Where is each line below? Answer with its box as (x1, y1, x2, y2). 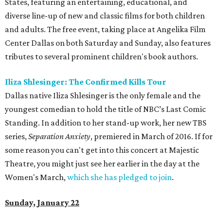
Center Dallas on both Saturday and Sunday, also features (5, 38, 211, 48)
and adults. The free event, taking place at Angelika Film (5, 24, 206, 35)
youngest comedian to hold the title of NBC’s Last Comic (5, 104, 206, 114)
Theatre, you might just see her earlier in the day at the (5, 159, 200, 169)
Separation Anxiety (28, 131, 91, 142)
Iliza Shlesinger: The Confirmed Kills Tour (5, 77, 166, 87)
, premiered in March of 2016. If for (91, 131, 213, 142)
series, (5, 131, 28, 142)
